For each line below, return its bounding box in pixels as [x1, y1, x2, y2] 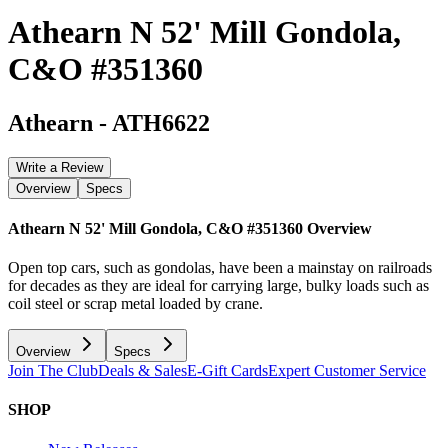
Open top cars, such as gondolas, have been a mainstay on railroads [8, 259, 432, 277]
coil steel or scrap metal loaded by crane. [8, 295, 263, 313]
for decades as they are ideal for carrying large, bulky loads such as [8, 277, 429, 295]
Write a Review [16, 159, 103, 175]
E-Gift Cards [187, 362, 268, 380]
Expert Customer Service [268, 362, 426, 380]
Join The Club [8, 362, 98, 380]
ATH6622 [112, 109, 210, 136]
